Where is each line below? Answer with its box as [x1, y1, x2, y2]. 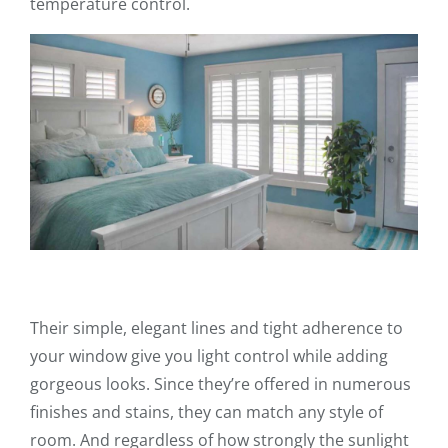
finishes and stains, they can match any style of [30, 401, 383, 424]
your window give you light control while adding [30, 345, 388, 368]
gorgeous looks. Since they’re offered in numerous [30, 373, 411, 396]
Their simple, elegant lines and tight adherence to [30, 317, 403, 340]
